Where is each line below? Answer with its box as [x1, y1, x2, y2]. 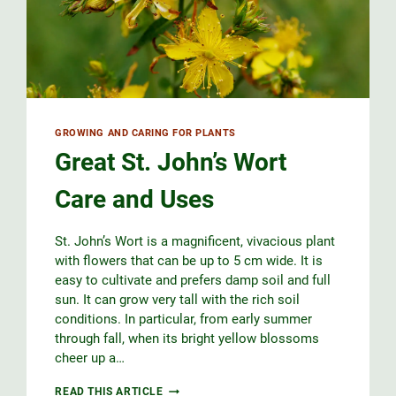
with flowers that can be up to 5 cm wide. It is [55, 253, 324, 270]
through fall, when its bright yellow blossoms [55, 331, 320, 347]
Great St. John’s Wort [55, 148, 287, 178]
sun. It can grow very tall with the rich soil [55, 292, 301, 308]
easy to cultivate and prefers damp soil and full [55, 272, 331, 289]
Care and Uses [55, 185, 215, 215]
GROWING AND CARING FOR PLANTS [55, 126, 236, 139]
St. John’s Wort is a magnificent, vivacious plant [55, 233, 336, 250]
